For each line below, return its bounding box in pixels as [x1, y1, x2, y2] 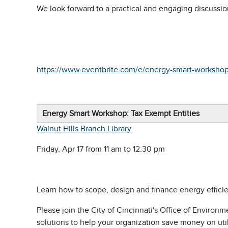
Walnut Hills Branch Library [37, 124, 131, 133]
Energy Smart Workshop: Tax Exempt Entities [42, 109, 202, 118]
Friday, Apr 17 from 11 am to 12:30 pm [37, 145, 167, 154]
